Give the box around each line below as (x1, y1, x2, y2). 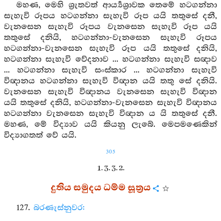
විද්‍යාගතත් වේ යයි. (4, 131, 76, 140)
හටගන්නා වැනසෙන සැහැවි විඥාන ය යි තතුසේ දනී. (4, 109, 217, 118)
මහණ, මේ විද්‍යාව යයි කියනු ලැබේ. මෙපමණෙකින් (4, 120, 217, 129)
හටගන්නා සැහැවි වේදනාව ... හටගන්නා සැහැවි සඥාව (4, 55, 217, 64)
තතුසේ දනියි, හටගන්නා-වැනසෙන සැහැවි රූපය (4, 33, 217, 42)
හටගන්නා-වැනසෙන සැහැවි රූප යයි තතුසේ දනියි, (4, 44, 217, 53)
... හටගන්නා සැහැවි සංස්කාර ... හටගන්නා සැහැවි (4, 66, 217, 75)
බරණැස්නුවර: (33, 203, 85, 213)
